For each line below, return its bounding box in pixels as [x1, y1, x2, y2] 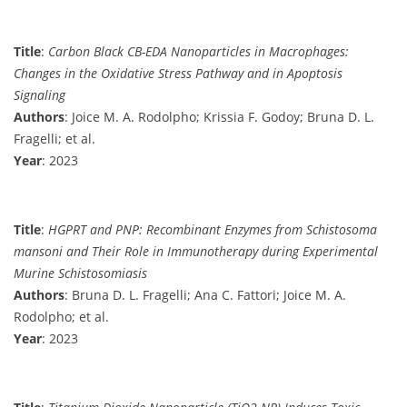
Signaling [14, 85, 65, 104]
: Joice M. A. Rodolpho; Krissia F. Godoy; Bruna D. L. [65, 107, 374, 125]
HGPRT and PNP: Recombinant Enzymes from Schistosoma [48, 220, 377, 238]
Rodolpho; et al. [14, 307, 109, 325]
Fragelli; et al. [14, 129, 95, 147]
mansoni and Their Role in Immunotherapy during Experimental [14, 242, 378, 260]
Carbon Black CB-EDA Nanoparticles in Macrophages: [48, 42, 349, 60]
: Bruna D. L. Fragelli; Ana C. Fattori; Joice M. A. [65, 285, 346, 303]
